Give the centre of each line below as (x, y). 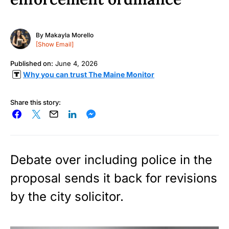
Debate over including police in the (111, 159)
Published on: (32, 63)
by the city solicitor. (67, 196)
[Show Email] (55, 44)
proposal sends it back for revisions (114, 178)
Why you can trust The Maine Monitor (89, 74)
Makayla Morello (69, 35)
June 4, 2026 (76, 63)
